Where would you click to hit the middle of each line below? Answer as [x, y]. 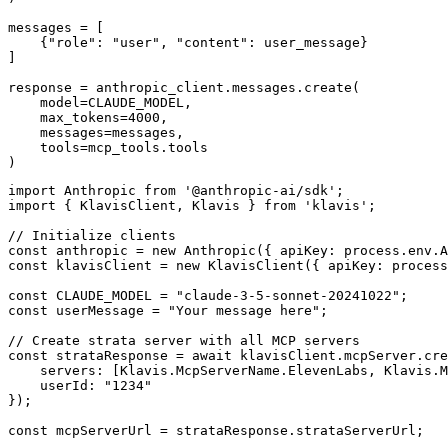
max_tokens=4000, [88, 117]
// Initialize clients [92, 235]
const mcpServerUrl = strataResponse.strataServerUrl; [216, 430]
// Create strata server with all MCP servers [184, 340]
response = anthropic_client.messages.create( [184, 87]
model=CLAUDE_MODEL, [100, 102]
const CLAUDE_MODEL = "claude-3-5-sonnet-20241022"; [208, 295]
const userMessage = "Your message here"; [168, 310]
